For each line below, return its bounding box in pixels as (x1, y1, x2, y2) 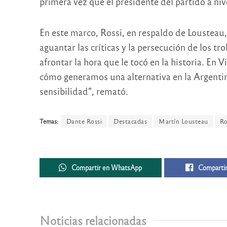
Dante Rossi (66, 117, 102, 126)
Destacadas (113, 117, 147, 126)
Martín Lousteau (159, 117, 208, 126)
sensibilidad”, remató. (39, 85, 128, 97)
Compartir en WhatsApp (71, 163, 142, 172)
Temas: (39, 117, 58, 126)
